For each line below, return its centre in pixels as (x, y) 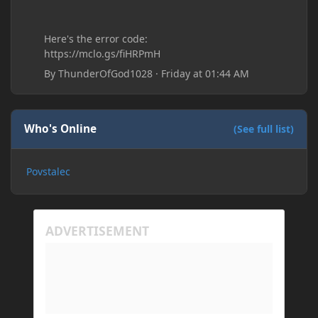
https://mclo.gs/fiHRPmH (103, 53)
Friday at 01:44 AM (205, 73)
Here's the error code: (96, 38)
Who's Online (61, 129)
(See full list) (263, 129)
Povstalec (48, 171)
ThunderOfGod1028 (106, 73)
